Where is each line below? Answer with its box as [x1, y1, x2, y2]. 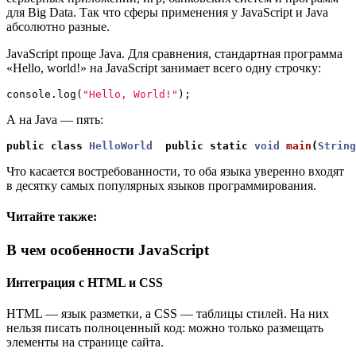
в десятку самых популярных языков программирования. [6, 179, 316, 193]
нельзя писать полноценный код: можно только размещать [6, 321, 323, 335]
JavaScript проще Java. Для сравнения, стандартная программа [6, 47, 342, 61]
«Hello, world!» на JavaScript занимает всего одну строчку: [6, 61, 321, 75]
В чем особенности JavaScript [6, 241, 209, 258]
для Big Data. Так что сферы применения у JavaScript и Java [6, 6, 328, 20]
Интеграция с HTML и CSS [6, 275, 163, 289]
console [6, 88, 51, 101]
